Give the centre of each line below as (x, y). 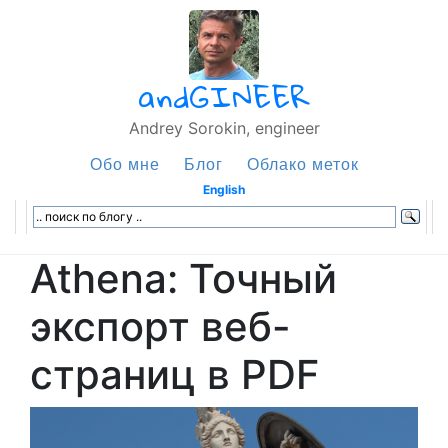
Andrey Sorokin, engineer (224, 128)
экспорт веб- (160, 326)
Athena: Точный (183, 278)
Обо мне (124, 163)
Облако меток (302, 163)
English (224, 189)
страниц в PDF (174, 374)
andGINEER (224, 96)
